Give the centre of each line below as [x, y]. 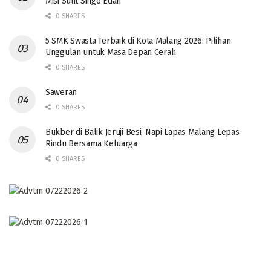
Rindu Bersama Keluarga [91, 144]
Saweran [61, 93]
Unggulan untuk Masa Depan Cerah [111, 53]
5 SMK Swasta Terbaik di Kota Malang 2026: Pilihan [138, 41]
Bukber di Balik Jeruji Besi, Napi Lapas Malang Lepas [142, 132]
